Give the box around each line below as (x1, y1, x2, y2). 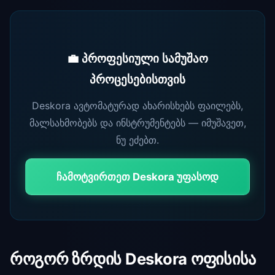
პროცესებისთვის (90, 72, 185, 87)
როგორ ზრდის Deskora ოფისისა (10, 249, 257, 269)
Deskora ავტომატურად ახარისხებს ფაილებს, (32, 99, 243, 112)
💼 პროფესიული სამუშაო (67, 51, 208, 66)
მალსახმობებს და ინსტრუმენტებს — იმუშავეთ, (29, 117, 246, 130)
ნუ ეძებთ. (116, 134, 159, 147)
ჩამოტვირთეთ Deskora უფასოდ (56, 171, 219, 184)
